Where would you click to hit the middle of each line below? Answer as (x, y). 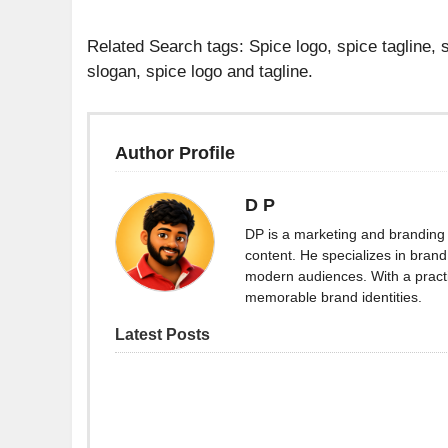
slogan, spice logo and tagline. (200, 71)
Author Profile (175, 152)
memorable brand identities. (333, 296)
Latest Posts (162, 334)
